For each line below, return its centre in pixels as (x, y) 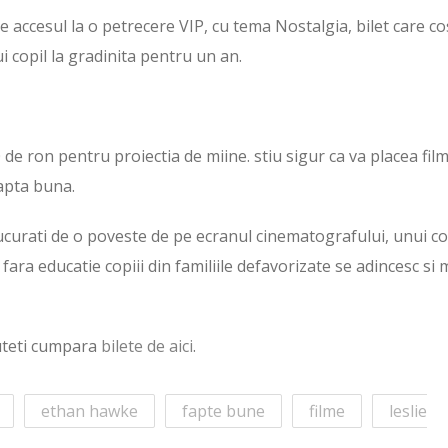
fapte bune (223, 411)
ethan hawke (89, 411)
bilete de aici (147, 346)
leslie (408, 411)
